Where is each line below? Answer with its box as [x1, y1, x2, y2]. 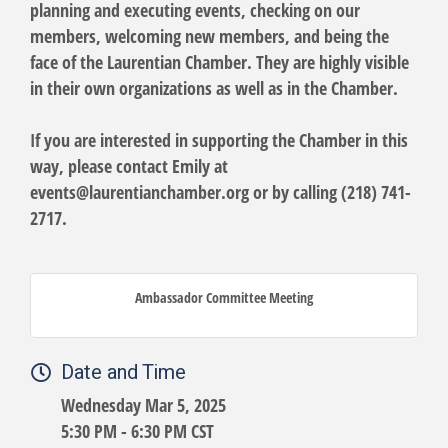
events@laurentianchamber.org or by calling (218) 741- [30, 179, 411, 204]
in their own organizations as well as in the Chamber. [30, 75, 403, 100]
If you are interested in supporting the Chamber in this [30, 127, 408, 152]
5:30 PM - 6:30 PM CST [61, 418, 214, 443]
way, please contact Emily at [30, 153, 228, 178]
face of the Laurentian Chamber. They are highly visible [30, 49, 409, 74]
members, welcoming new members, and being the [30, 23, 389, 48]
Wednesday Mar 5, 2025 [61, 392, 226, 417]
